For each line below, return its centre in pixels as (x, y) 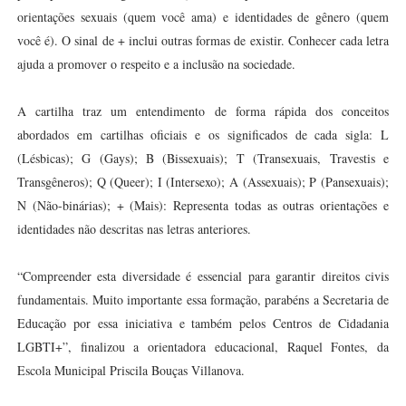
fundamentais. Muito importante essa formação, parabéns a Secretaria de (203, 300)
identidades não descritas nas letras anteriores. (134, 229)
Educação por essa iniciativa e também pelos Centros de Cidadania (203, 323)
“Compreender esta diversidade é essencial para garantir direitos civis (203, 276)
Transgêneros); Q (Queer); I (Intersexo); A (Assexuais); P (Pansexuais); (203, 182)
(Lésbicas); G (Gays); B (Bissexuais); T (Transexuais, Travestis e (203, 158)
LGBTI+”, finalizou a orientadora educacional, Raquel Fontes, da (203, 347)
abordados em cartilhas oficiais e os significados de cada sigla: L (203, 135)
